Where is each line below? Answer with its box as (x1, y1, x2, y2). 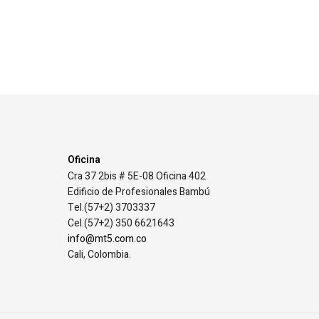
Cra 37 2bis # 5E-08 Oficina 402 (68, 168, 206, 184)
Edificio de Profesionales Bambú (68, 184, 211, 199)
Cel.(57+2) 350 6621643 (68, 215, 175, 231)
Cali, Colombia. (68, 246, 132, 262)
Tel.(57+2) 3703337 (68, 199, 156, 215)
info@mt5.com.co (68, 231, 147, 246)
